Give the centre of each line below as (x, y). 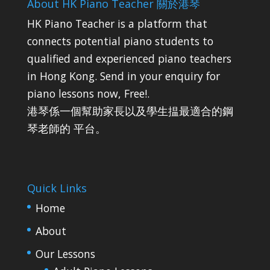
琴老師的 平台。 (66, 128)
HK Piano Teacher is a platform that (117, 23)
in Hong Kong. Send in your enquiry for (123, 76)
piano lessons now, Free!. (88, 93)
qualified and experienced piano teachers (129, 58)
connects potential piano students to (120, 41)
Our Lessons (65, 253)
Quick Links (57, 188)
